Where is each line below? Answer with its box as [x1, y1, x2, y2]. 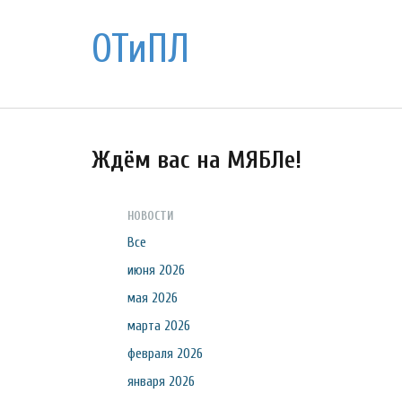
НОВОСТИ [127, 209, 174, 223]
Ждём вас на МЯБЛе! [92, 146, 301, 174]
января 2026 [127, 373, 195, 389]
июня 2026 [127, 262, 185, 278]
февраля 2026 [127, 345, 203, 362]
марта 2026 [127, 318, 190, 334]
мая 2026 [127, 290, 178, 306]
